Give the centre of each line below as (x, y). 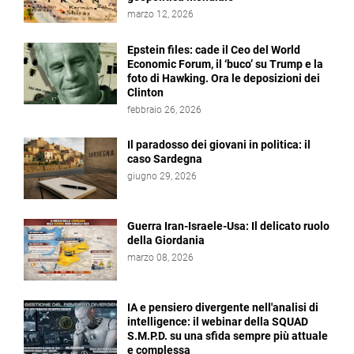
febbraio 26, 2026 (164, 110)
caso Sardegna (165, 159)
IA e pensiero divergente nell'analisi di (223, 307)
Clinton (145, 92)
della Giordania (166, 240)
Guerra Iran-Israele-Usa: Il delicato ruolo (228, 226)
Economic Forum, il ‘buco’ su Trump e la (225, 64)
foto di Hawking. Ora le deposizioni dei (224, 78)
